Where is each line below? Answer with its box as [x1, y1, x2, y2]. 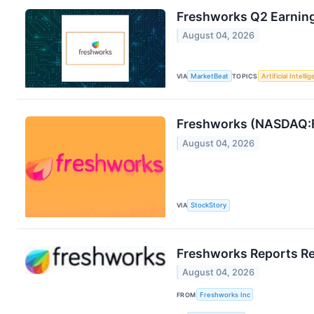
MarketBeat [191, 71, 229, 80]
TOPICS [232, 71, 258, 80]
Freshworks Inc [199, 290, 250, 299]
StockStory [191, 201, 227, 210]
